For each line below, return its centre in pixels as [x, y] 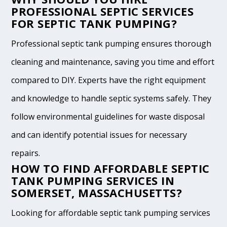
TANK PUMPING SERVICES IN [93, 181]
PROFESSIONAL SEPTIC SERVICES [103, 11]
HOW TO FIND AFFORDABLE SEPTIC [110, 168]
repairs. [26, 153]
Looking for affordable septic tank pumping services [111, 213]
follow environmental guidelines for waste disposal [108, 117]
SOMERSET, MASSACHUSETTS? [97, 193]
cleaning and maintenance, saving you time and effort [113, 62]
